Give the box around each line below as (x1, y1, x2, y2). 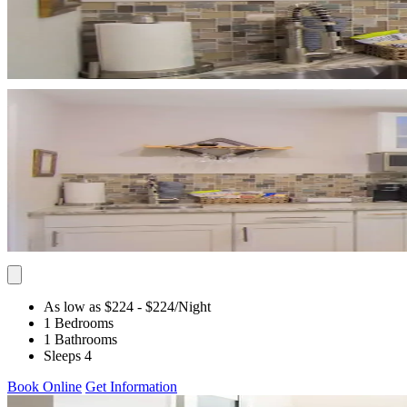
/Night (174, 298, 211, 314)
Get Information (85, 378, 177, 394)
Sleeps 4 (44, 347, 92, 363)
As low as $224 (44, 298, 134, 314)
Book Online (7, 378, 82, 394)
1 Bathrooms (44, 331, 117, 347)
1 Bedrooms (44, 314, 114, 331)
